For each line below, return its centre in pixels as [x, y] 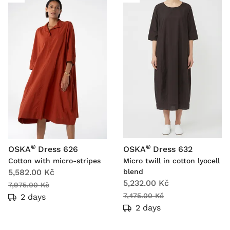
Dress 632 [173, 149]
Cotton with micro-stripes [54, 161]
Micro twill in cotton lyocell [171, 161]
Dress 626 [58, 149]
